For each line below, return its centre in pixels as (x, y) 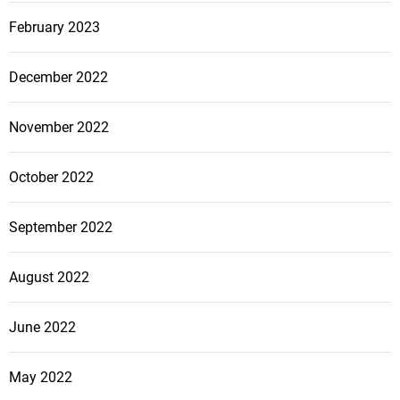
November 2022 (59, 128)
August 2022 (49, 278)
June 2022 (42, 328)
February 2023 (54, 28)
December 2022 (58, 78)
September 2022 (61, 228)
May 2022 (41, 378)
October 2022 (51, 178)
